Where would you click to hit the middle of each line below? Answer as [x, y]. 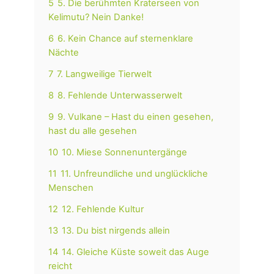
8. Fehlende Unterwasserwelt [120, 96]
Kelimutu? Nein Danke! [96, 17]
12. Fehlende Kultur [103, 209]
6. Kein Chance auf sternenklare [125, 39]
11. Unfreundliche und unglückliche [134, 174]
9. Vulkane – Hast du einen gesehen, [135, 117]
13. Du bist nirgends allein [116, 231]
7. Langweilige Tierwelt [104, 74]
